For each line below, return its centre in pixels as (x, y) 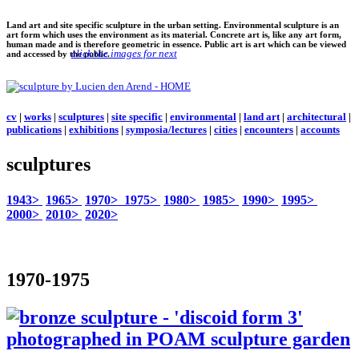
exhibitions (94, 130)
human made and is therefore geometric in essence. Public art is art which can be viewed (176, 44)
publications (34, 130)
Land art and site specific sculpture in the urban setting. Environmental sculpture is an (173, 24)
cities (226, 130)
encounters (269, 130)
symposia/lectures (166, 130)
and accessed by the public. (58, 53)
